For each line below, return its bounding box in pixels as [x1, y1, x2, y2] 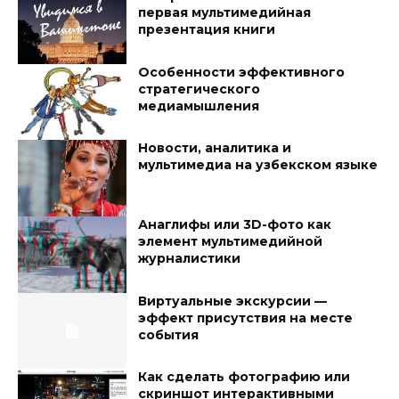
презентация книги [138, 21, 276, 38]
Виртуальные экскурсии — [138, 292, 328, 309]
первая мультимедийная [138, 4, 312, 21]
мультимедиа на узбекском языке [138, 157, 379, 174]
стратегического [138, 80, 261, 97]
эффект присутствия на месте [138, 309, 354, 326]
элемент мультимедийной [138, 233, 323, 250]
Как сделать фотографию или [138, 369, 351, 386]
